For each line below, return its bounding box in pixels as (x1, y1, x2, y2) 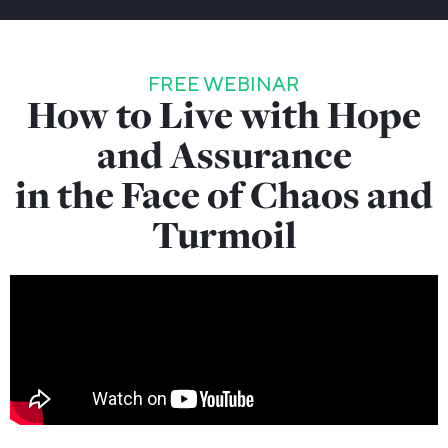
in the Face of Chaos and (15, 169, 433, 221)
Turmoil (151, 209, 297, 261)
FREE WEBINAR (148, 72, 300, 98)
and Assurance (96, 129, 352, 181)
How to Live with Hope (27, 89, 421, 141)
